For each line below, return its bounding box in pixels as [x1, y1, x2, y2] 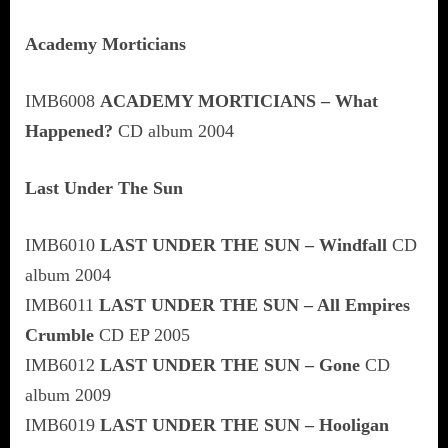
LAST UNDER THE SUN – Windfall [100, 234, 387, 255]
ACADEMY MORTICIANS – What [100, 90, 378, 111]
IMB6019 [25, 414, 100, 435]
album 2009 [25, 384, 111, 405]
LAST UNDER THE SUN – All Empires [99, 294, 410, 315]
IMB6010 [25, 234, 100, 255]
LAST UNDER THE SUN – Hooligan [100, 414, 389, 435]
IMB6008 [25, 90, 100, 111]
